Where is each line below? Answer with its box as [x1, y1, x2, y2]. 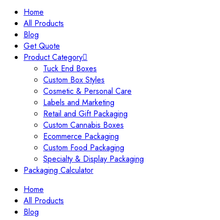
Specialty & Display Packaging [43, 153, 144, 165]
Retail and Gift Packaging [43, 108, 128, 120]
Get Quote [24, 40, 60, 52]
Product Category [24, 52, 82, 63]
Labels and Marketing [43, 97, 114, 109]
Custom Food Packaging [43, 142, 124, 154]
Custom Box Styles [43, 74, 105, 86]
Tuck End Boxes [43, 63, 97, 75]
